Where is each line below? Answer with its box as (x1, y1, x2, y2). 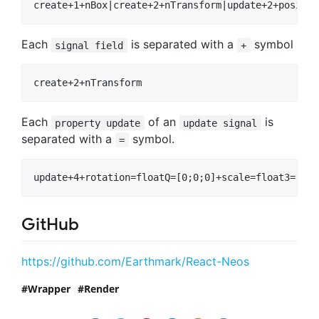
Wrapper (28, 281, 70, 296)
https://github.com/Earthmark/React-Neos (21, 253, 249, 268)
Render (84, 281, 119, 296)
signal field (55, 39, 124, 51)
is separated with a (127, 37, 237, 52)
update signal (183, 117, 258, 129)
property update (55, 117, 141, 129)
